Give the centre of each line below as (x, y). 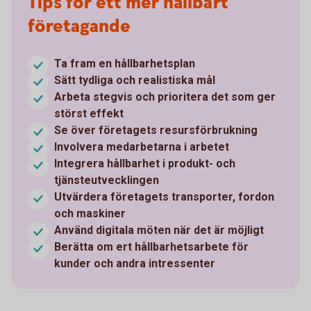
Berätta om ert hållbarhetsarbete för (151, 246)
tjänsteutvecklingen (107, 180)
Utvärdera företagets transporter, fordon (164, 196)
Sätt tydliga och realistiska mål (135, 80)
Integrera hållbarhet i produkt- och (145, 163)
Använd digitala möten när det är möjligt (159, 230)
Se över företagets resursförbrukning (156, 130)
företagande (79, 26)
